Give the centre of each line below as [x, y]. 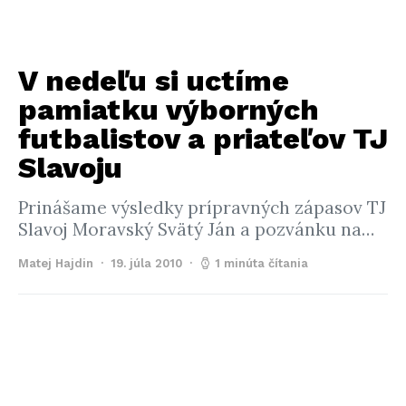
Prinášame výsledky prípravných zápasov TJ [202, 208]
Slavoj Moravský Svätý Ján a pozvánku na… [196, 229]
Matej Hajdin [56, 263]
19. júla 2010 [146, 263]
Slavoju [70, 168]
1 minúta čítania [261, 263]
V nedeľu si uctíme [154, 81]
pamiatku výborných [169, 110]
